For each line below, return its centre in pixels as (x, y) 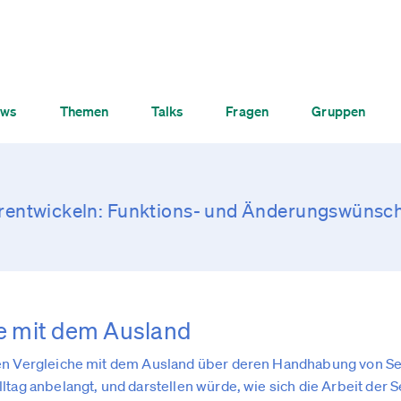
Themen (84, 111)
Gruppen (339, 111)
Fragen (247, 111)
